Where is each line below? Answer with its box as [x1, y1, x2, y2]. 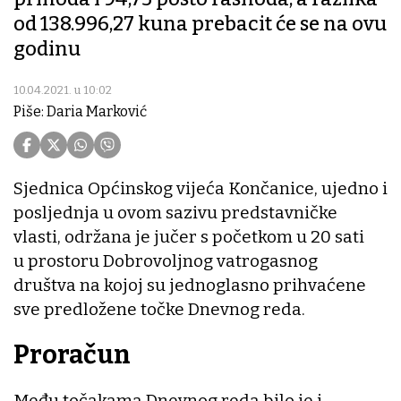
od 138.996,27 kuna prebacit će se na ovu [13, 12, 387, 37]
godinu [13, 37, 81, 62]
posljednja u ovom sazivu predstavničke [13, 202, 337, 224]
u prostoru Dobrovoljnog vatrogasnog [13, 251, 318, 272]
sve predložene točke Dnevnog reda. [13, 299, 305, 320]
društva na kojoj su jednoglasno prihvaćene [13, 275, 366, 296]
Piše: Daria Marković [13, 103, 147, 121]
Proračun [13, 338, 131, 371]
